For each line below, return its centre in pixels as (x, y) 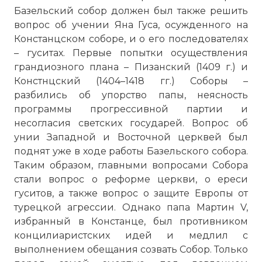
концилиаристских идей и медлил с (131, 235)
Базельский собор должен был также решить (131, 11)
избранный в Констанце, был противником (131, 221)
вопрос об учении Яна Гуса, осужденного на (131, 25)
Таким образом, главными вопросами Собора (131, 165)
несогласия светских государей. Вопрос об (131, 123)
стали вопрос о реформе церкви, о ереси (131, 179)
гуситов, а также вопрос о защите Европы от (131, 193)
